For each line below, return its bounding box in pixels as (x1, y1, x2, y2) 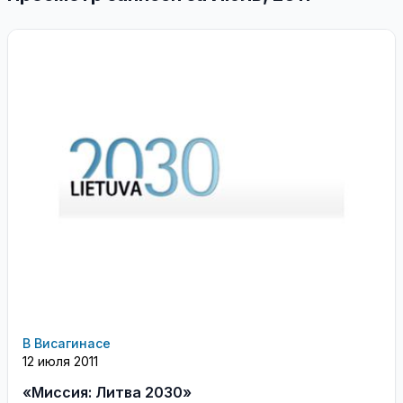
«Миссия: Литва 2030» (22, 382, 192, 401)
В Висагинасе (22, 335, 111, 351)
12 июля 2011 (22, 353, 98, 369)
